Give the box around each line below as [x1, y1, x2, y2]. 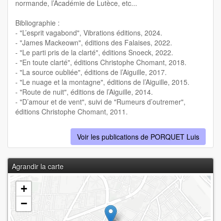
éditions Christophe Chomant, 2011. [15, 107, 128, 117]
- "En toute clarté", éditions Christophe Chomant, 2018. [15, 57, 186, 68]
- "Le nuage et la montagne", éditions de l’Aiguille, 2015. [15, 77, 189, 87]
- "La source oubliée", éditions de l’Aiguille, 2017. [15, 67, 167, 77]
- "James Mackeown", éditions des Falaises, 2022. [15, 37, 172, 48]
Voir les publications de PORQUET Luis [77, 132, 199, 142]
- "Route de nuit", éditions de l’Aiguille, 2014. [15, 87, 153, 97]
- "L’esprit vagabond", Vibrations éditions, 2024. [15, 28, 162, 38]
